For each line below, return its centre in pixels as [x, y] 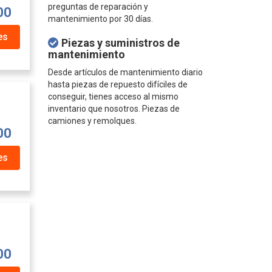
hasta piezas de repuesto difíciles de [117, 84]
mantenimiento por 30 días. [100, 19]
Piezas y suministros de [119, 43]
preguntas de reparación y [98, 7]
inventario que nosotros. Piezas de [114, 109]
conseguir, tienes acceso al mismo [113, 97]
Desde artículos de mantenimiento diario [125, 72]
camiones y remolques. [92, 121]
